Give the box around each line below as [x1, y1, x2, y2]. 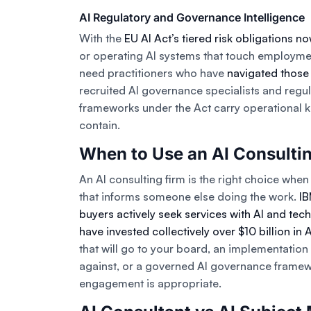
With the [79, 31, 124, 46]
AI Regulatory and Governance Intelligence [79, 10, 305, 25]
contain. [79, 118, 120, 133]
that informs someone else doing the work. [79, 190, 299, 204]
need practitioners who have [79, 66, 227, 81]
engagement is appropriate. [79, 276, 221, 291]
